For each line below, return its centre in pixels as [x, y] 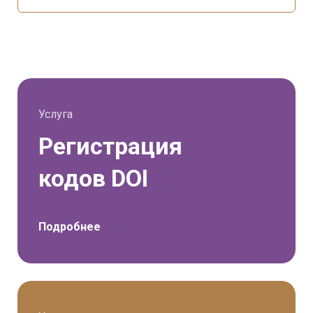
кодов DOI [93, 178]
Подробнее [70, 226]
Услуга [56, 114]
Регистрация [110, 146]
